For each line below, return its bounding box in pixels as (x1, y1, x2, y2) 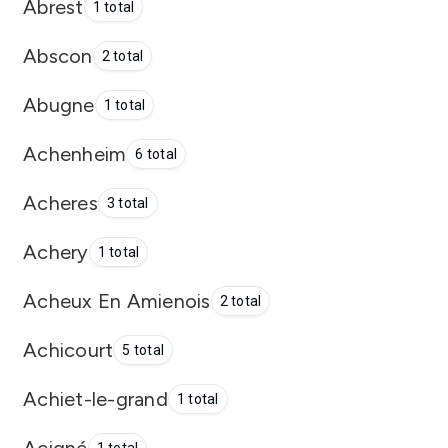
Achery (23, 239, 89, 264)
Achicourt (23, 337, 114, 362)
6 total (135, 146, 177, 162)
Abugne (23, 92, 95, 117)
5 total (122, 342, 164, 358)
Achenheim (23, 141, 127, 166)
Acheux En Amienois (23, 288, 211, 313)
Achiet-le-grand (23, 386, 168, 411)
